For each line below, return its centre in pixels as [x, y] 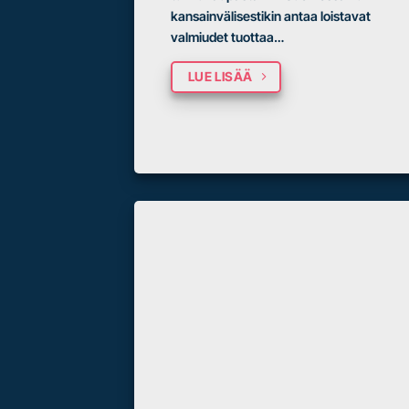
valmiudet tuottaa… [227, 37]
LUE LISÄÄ [220, 77]
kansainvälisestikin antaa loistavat [271, 16]
